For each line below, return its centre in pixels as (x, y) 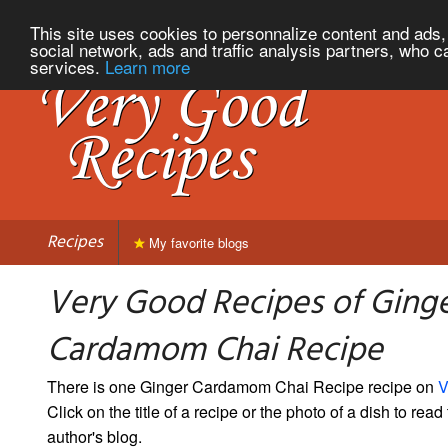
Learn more (147, 66)
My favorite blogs (197, 242)
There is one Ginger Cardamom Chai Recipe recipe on (242, 386)
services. (67, 66)
